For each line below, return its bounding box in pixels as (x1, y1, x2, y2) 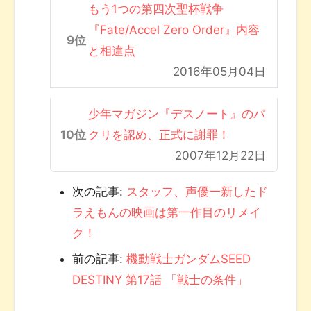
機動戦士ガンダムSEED (126, 252, 251, 267)
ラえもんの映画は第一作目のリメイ (72, 205, 261, 220)
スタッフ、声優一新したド (126, 185, 268, 199)
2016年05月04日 (172, 65, 266, 79)
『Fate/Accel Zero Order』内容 (88, 23, 260, 37)
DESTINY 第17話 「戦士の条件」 (72, 273, 248, 287)
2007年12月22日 (174, 148, 266, 162)
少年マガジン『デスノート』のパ (88, 106, 266, 121)
